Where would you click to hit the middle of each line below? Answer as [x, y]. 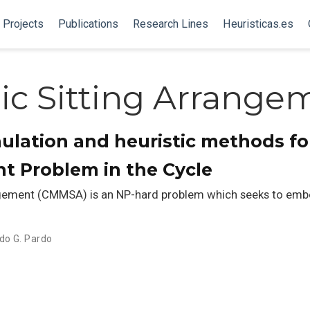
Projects [23, 24]
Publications [88, 24]
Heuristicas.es [258, 24]
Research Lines [170, 24]
